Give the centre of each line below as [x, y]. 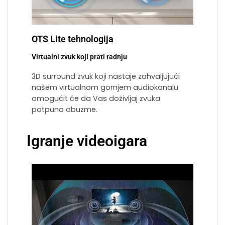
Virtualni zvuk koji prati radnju [79, 57]
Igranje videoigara [87, 141]
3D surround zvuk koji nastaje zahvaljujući [106, 77]
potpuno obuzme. [65, 110]
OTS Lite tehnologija [73, 39]
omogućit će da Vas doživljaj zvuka [96, 99]
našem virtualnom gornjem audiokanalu [105, 88]
